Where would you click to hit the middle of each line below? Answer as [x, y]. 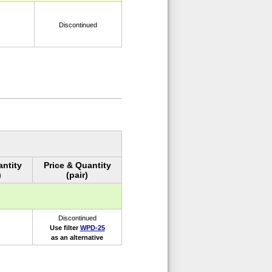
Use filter [65, 227]
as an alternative [77, 237]
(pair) [77, 175]
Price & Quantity [77, 165]
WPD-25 [92, 227]
